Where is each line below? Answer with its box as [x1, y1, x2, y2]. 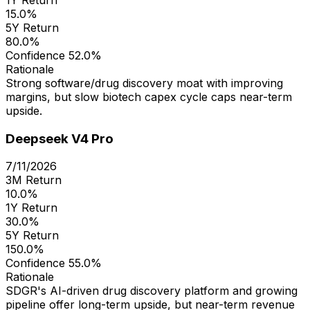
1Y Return [6, 201, 57, 215]
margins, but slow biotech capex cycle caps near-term [6, 89, 292, 104]
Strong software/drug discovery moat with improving [6, 75, 283, 90]
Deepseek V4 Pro [6, 130, 113, 147]
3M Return [6, 173, 62, 188]
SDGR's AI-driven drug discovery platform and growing [6, 284, 298, 298]
